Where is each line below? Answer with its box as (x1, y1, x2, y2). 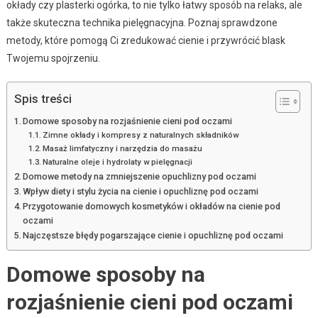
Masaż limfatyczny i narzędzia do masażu (43, 143, 203, 153)
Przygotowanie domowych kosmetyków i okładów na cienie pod (23, 200, 281, 212)
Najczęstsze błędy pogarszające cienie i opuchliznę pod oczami (23, 229, 284, 241)
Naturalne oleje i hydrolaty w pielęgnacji (43, 156, 193, 167)
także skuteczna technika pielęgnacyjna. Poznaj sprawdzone (6, 16, 278, 28)
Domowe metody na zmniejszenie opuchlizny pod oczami (23, 170, 257, 182)
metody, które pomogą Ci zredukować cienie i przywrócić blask (6, 34, 285, 46)
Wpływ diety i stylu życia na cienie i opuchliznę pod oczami (23, 185, 259, 197)
